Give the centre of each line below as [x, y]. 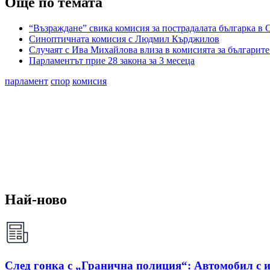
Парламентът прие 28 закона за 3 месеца [112, 61]
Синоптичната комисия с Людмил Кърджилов [124, 39]
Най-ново [36, 200]
